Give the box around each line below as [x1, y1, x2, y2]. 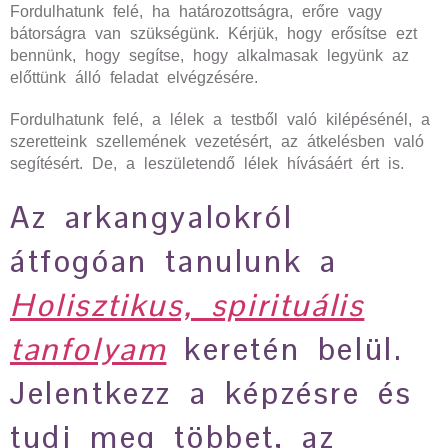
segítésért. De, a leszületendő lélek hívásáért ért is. [10, 155, 404, 172]
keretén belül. [166, 329, 403, 369]
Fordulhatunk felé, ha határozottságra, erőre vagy [10, 3, 382, 20]
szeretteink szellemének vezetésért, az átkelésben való [10, 133, 424, 150]
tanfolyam [10, 329, 167, 369]
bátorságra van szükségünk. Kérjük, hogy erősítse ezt [10, 25, 417, 42]
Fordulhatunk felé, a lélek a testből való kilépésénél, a [10, 111, 430, 128]
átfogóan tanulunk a [10, 241, 338, 281]
